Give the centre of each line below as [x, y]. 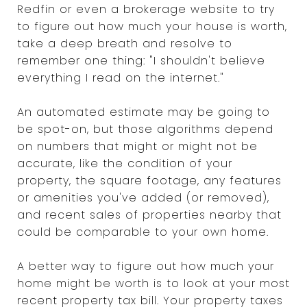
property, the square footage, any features [149, 180]
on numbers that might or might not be [137, 146]
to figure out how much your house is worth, [152, 26]
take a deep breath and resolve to [125, 43]
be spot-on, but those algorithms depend [145, 129]
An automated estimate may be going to [144, 112]
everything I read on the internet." [121, 77]
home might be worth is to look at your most [153, 283]
